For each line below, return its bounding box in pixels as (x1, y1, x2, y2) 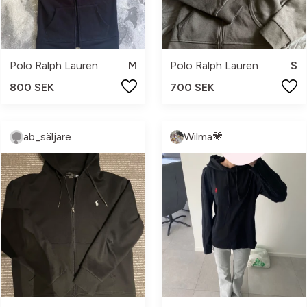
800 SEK (10, 81, 54, 94)
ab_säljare (23, 130, 71, 143)
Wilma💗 (184, 130, 223, 143)
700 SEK (170, 81, 214, 94)
